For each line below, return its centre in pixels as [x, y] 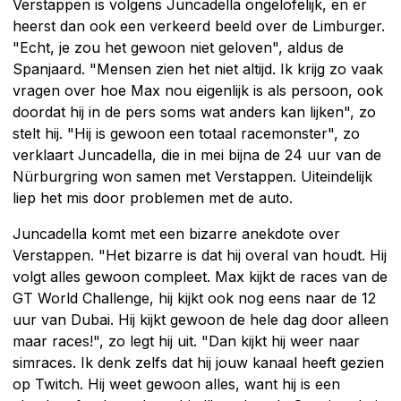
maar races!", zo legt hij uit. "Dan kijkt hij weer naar [186, 341]
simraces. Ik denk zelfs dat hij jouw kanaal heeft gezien [198, 362]
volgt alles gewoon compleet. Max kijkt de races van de [200, 276]
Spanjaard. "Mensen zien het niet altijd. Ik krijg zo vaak [198, 68]
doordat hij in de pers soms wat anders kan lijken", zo [194, 111]
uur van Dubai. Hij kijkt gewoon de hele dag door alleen [200, 319]
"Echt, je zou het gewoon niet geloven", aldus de [178, 47]
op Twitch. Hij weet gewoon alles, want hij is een [176, 384]
